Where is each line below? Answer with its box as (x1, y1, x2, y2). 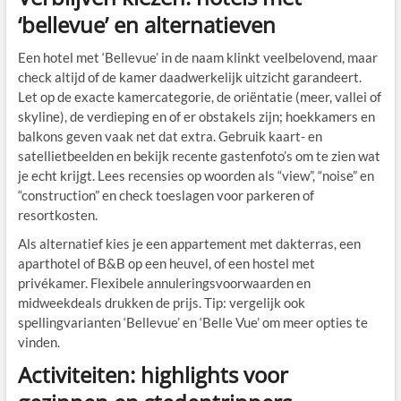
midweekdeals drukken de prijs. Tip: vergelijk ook (17, 294, 305, 311)
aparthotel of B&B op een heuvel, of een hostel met (17, 255, 315, 272)
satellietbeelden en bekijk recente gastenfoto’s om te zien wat (17, 148, 380, 165)
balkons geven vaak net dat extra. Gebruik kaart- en (17, 128, 322, 145)
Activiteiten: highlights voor (17, 360, 288, 390)
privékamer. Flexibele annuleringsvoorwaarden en (17, 275, 311, 292)
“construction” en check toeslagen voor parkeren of (17, 187, 314, 204)
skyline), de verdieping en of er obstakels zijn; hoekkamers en (17, 108, 375, 125)
